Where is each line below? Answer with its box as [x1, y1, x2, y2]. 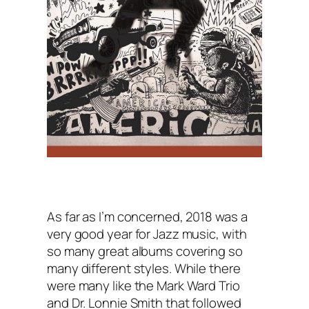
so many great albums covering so [47, 242, 243, 261]
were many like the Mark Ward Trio [47, 277, 240, 295]
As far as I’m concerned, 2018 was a [47, 208, 248, 226]
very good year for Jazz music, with [47, 225, 247, 243]
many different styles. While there [47, 259, 241, 278]
